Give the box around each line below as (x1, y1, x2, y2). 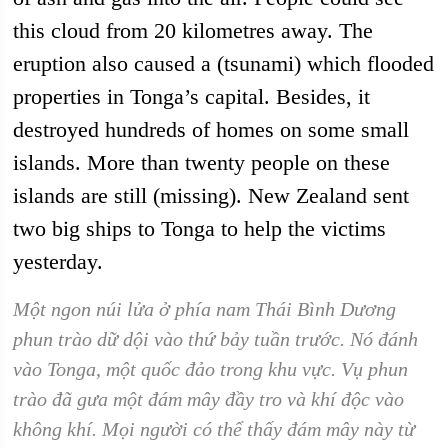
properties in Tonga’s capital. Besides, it (13, 84, 371, 109)
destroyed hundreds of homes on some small (13, 117, 410, 142)
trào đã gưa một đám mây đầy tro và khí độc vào (13, 388, 405, 410)
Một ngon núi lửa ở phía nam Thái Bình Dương (13, 298, 397, 320)
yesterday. (13, 249, 104, 274)
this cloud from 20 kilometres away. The (13, 18, 374, 43)
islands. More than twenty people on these (13, 150, 391, 175)
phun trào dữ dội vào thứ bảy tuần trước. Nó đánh (13, 328, 419, 350)
